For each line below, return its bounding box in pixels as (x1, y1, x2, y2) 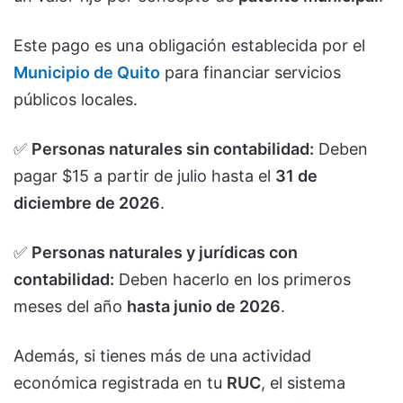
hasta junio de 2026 (127, 296, 281, 316)
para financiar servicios (160, 62, 341, 82)
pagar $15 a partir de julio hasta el (13, 166, 275, 185)
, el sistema (261, 372, 345, 392)
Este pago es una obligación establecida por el (13, 35, 365, 55)
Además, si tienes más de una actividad (13, 345, 311, 365)
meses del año (13, 296, 127, 316)
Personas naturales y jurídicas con (31, 242, 298, 262)
